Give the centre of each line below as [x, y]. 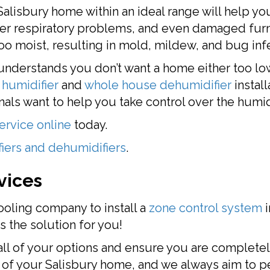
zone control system [206, 208]
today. [89, 125]
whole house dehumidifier [158, 85]
